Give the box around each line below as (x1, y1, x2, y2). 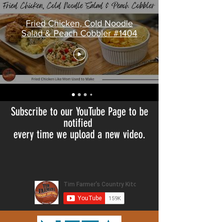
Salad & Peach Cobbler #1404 (21, 28, 137, 38)
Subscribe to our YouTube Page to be (10, 105, 148, 119)
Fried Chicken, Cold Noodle (26, 18, 133, 28)
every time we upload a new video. (13, 128, 146, 142)
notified (63, 116, 95, 130)
